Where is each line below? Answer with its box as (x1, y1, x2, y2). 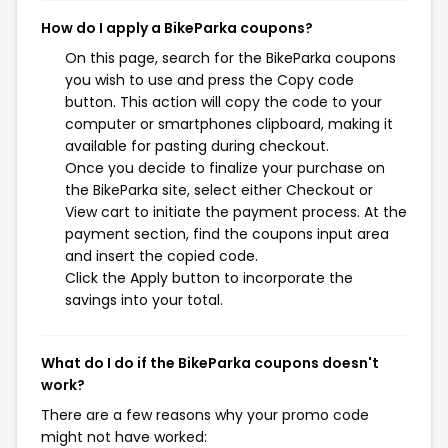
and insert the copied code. (65, 246, 258, 266)
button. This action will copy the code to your (65, 92, 382, 112)
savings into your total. (65, 290, 223, 310)
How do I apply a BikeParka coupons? (41, 18, 313, 38)
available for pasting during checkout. (65, 136, 329, 156)
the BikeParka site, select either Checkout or (65, 180, 373, 200)
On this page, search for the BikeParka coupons (65, 48, 396, 68)
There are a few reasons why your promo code (41, 405, 369, 425)
